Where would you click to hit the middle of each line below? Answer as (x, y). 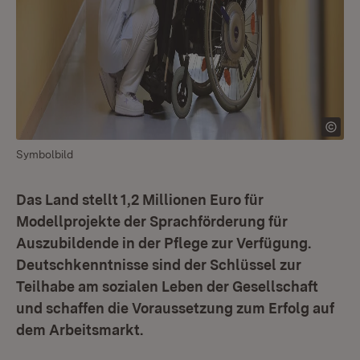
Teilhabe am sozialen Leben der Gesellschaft (167, 286)
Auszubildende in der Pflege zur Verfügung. (164, 243)
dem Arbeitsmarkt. (80, 330)
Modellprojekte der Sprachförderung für (152, 221)
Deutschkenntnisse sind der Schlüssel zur (159, 265)
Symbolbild (45, 154)
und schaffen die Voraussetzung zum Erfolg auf (175, 308)
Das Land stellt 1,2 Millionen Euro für (140, 200)
